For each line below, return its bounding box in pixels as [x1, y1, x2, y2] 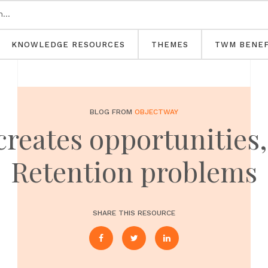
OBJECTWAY [135, 108, 178, 116]
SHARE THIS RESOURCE [93, 209, 175, 217]
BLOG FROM [90, 108, 135, 116]
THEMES [151, 40, 188, 49]
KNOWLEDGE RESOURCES [11, 40, 125, 49]
